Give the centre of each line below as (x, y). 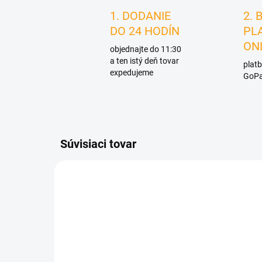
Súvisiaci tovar (98, 144)
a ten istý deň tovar (144, 61)
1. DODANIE (140, 16)
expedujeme (132, 73)
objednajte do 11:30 (146, 49)
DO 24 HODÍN (145, 31)
